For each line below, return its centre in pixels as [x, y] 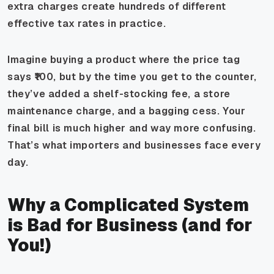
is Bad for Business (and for [130, 225]
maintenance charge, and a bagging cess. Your [127, 111]
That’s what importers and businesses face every [134, 145]
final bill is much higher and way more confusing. [132, 128]
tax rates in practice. [110, 23]
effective [31, 23]
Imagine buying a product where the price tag [124, 59]
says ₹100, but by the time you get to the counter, [132, 76]
